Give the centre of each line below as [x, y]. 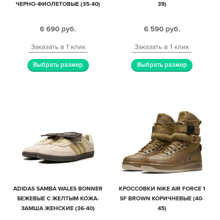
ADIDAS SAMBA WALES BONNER [58, 189]
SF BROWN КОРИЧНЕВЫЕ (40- [162, 198]
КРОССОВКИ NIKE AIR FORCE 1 [162, 189]
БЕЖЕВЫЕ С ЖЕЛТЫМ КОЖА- [58, 198]
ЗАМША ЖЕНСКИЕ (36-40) [58, 208]
